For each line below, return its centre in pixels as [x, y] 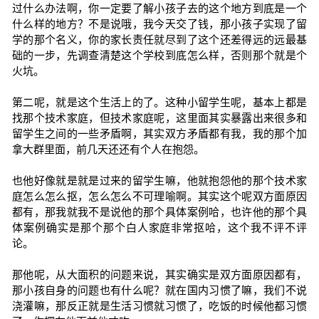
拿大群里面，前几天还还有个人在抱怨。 [108, 149]
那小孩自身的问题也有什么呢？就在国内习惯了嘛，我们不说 [159, 290]
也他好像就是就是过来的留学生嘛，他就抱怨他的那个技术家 [159, 181]
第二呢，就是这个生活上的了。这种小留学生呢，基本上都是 [159, 102]
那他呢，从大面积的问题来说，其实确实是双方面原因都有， [159, 274]
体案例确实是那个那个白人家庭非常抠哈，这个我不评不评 [159, 228]
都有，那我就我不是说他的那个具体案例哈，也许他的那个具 [159, 212]
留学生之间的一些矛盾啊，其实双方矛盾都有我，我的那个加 [159, 134]
